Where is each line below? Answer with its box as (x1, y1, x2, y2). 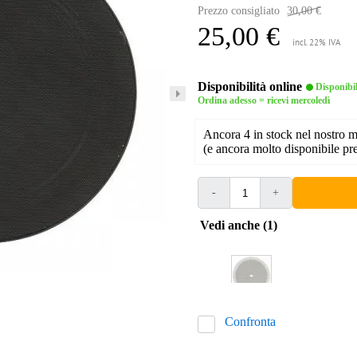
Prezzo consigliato (197, 5, 280, 18)
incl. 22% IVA (292, 37, 340, 49)
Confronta (224, 315, 276, 329)
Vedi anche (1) (208, 218, 277, 233)
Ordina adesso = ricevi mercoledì (197, 95, 330, 107)
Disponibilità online (197, 80, 302, 94)
